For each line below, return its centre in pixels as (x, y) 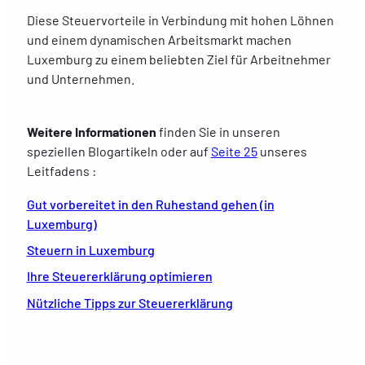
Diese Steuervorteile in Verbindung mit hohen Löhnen (180, 20)
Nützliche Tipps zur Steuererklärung (130, 302)
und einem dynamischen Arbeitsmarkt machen (159, 39)
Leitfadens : (61, 171)
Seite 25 (234, 152)
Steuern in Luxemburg (90, 250)
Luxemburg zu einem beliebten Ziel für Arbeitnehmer (178, 59)
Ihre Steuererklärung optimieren (119, 276)
